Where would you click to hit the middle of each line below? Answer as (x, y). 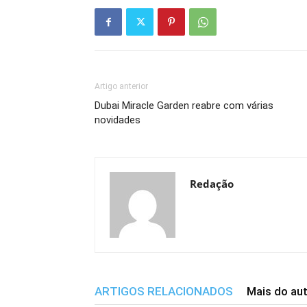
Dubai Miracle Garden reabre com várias (184, 106)
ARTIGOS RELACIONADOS (164, 291)
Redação (212, 184)
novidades (118, 120)
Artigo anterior (121, 86)
